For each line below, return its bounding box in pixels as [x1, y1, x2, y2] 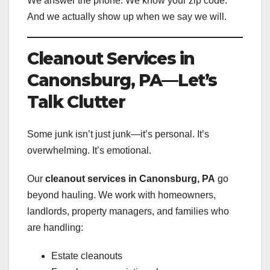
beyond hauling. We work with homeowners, [27, 190, 216, 201]
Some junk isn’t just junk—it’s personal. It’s [27, 129, 209, 140]
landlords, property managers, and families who [27, 206, 229, 217]
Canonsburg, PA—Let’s [27, 70, 218, 90]
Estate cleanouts [51, 251, 122, 262]
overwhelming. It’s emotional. [27, 145, 151, 156]
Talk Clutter [27, 92, 125, 112]
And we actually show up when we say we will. [27, 11, 227, 22]
